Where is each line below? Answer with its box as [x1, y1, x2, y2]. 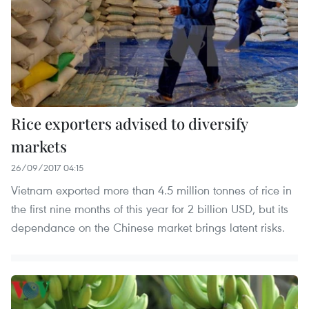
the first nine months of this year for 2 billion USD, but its [11, 200, 288, 217]
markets [11, 135, 67, 157]
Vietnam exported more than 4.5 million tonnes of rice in [11, 181, 292, 198]
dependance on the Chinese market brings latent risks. [11, 219, 285, 235]
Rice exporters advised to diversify [11, 112, 248, 134]
